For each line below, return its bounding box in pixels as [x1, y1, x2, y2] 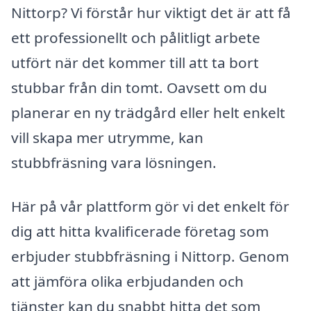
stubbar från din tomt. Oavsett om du [11, 77, 267, 97]
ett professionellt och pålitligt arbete [11, 27, 260, 47]
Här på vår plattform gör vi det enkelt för [11, 196, 289, 217]
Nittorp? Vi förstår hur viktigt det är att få [11, 2, 291, 22]
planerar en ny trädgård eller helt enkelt [11, 102, 285, 122]
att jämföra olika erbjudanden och [11, 271, 244, 292]
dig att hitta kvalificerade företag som [11, 221, 269, 242]
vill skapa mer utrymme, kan [11, 127, 203, 147]
